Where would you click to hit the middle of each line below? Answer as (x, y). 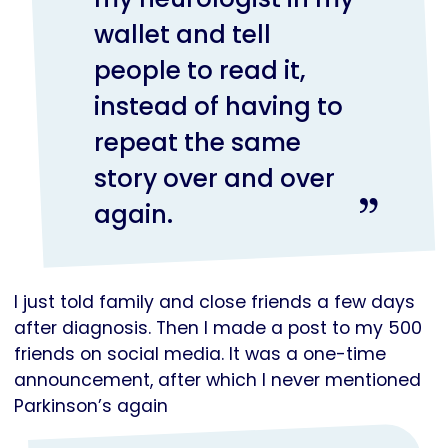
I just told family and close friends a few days (214, 302)
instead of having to (218, 107)
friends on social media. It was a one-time (200, 354)
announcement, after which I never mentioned (217, 380)
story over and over (214, 179)
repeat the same (197, 143)
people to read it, (199, 71)
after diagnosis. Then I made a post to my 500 (218, 328)
